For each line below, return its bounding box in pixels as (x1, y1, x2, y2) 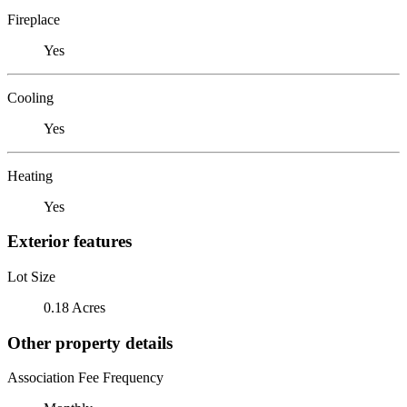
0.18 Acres (44, 299, 105, 315)
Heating (7, 167, 53, 184)
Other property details (7, 333, 173, 352)
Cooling (7, 89, 54, 105)
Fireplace (7, 11, 60, 27)
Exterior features (7, 232, 132, 252)
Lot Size (7, 268, 55, 284)
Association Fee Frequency (7, 370, 164, 386)
